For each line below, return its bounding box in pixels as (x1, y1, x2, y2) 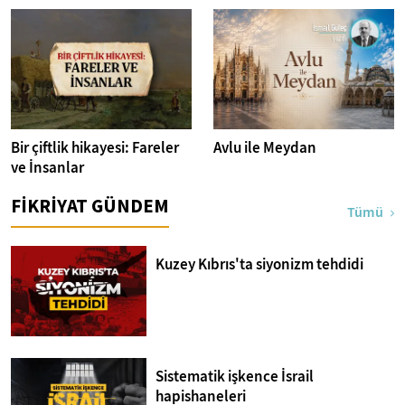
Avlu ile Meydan (213, 137, 316, 159)
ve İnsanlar (11, 157, 84, 179)
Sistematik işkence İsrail (155, 366, 314, 388)
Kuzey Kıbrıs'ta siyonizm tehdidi (155, 254, 363, 276)
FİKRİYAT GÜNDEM (11, 193, 169, 219)
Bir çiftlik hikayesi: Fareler (11, 137, 179, 159)
